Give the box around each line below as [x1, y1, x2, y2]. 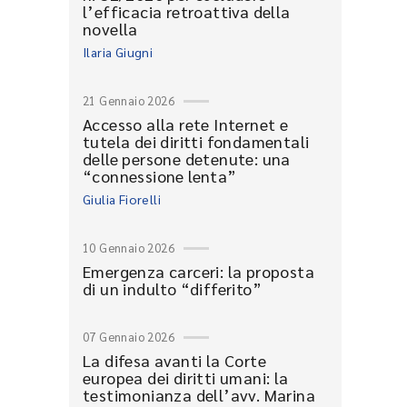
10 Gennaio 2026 [83, 240, 174, 255]
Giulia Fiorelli [83, 191, 161, 207]
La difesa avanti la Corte [83, 350, 266, 371]
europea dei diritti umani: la [83, 367, 289, 388]
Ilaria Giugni [83, 44, 154, 60]
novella [83, 18, 138, 39]
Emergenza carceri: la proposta [83, 261, 314, 282]
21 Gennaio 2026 [83, 93, 174, 108]
